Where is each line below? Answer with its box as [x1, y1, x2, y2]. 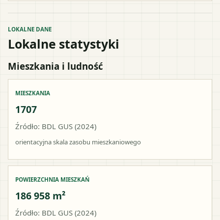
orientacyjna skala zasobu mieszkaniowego [15, 137, 141, 146]
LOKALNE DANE [8, 25, 52, 33]
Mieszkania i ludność [8, 59, 103, 72]
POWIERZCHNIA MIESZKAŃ [15, 175, 89, 183]
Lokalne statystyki [8, 35, 119, 52]
